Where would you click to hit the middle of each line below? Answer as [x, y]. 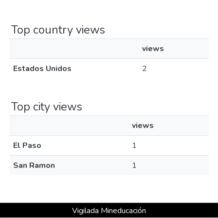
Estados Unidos [42, 69]
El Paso [27, 145]
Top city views [47, 107]
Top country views [58, 30]
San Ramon [34, 165]
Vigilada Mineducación [109, 211]
